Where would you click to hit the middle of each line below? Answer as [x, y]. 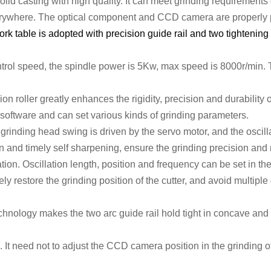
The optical [63, 17]
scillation [50, 164]
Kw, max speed [175, 66]
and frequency [168, 164]
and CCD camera [176, 17]
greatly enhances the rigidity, [101, 99]
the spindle [73, 66]
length [83, 164]
